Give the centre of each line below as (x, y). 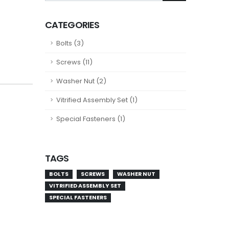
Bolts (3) (70, 43)
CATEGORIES (72, 25)
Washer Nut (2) (81, 81)
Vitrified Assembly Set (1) (97, 100)
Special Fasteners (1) (91, 119)
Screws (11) (74, 62)
